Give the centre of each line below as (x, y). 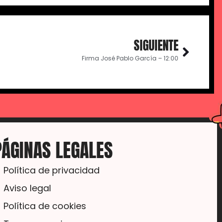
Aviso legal (28, 188)
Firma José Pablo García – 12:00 (130, 58)
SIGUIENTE (156, 45)
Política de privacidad (52, 170)
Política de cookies (45, 206)
